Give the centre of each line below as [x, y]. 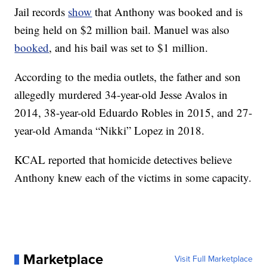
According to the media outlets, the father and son [128, 77]
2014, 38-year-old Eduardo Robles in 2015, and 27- [133, 113]
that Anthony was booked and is [167, 12]
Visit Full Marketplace [213, 259]
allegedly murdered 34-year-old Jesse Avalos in [121, 95]
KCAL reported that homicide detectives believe [123, 160]
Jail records [41, 12]
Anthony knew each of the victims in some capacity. [133, 178]
